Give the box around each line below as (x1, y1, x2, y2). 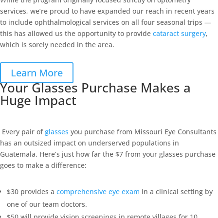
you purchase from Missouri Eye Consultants (69, 127, 217, 136)
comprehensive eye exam (56, 187, 140, 196)
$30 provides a (7, 187, 56, 196)
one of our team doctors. (7, 200, 87, 209)
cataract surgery (153, 29, 206, 38)
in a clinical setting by (140, 187, 213, 196)
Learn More (11, 66, 63, 79)
